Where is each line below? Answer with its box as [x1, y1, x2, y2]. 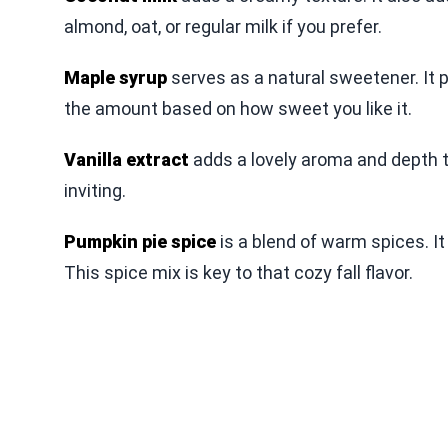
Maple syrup [64, 67, 167, 88]
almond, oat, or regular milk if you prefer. [64, 16, 382, 37]
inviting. [64, 180, 126, 201]
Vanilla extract [64, 149, 189, 170]
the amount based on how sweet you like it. [64, 98, 412, 119]
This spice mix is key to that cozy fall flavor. [64, 262, 413, 283]
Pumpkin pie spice [64, 231, 216, 252]
